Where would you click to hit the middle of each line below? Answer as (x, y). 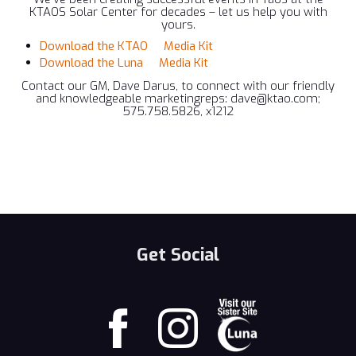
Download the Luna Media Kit (124, 63)
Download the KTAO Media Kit (126, 46)
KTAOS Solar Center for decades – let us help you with (178, 12)
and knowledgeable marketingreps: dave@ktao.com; (178, 99)
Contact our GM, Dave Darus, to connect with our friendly (178, 86)
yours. (178, 25)
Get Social (178, 254)
